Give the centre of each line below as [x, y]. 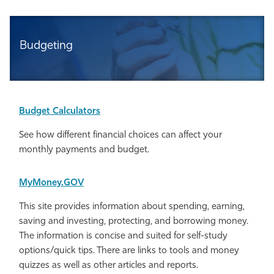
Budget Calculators [60, 112]
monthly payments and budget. [84, 150]
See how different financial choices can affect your [120, 136]
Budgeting [46, 46]
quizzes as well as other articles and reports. [109, 266]
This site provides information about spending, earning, [132, 207]
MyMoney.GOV [51, 183]
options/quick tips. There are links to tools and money [129, 251]
